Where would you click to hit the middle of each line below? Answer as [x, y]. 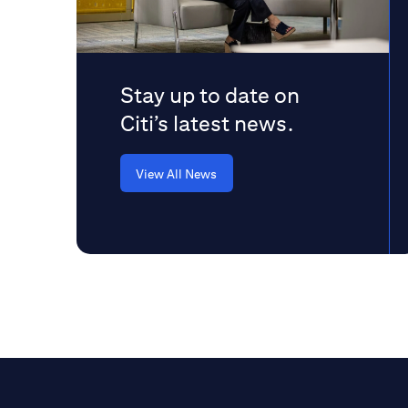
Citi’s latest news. [207, 123]
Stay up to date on [210, 95]
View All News [176, 174]
